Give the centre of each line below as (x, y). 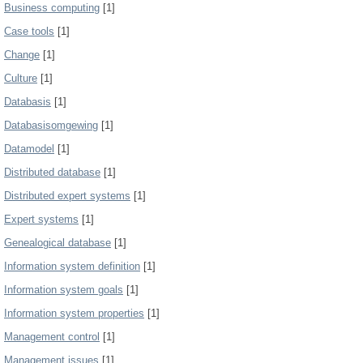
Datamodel (29, 149)
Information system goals (64, 290)
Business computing (52, 8)
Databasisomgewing (51, 125)
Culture (21, 78)
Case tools (29, 31)
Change (22, 55)
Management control (52, 337)
